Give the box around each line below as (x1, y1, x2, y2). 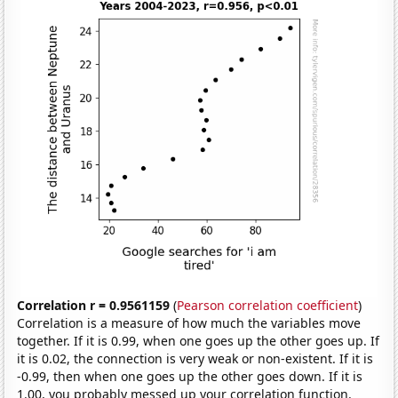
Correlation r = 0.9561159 (17, 296, 171, 314)
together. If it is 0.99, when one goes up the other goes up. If (17, 331, 380, 349)
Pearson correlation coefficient (177, 296, 359, 314)
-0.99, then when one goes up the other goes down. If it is (17, 367, 363, 385)
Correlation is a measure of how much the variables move (17, 314, 362, 331)
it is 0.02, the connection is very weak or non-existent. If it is (17, 349, 374, 367)
